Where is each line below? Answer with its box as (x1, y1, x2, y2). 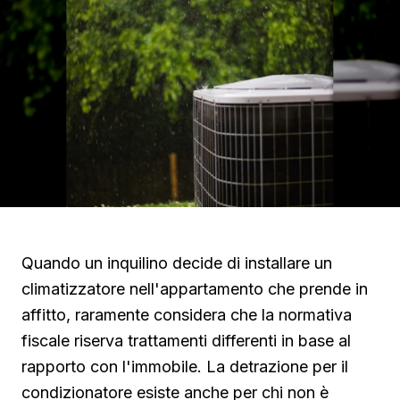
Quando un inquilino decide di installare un (21, 254, 332, 273)
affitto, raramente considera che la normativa (21, 305, 352, 325)
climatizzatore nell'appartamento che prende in (21, 279, 368, 299)
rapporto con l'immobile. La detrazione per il (21, 357, 348, 377)
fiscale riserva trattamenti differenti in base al (21, 331, 351, 351)
